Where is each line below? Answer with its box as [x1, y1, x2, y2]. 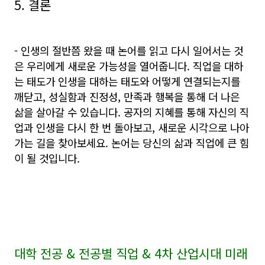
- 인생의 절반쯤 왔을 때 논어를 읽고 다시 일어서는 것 [14, 43, 243, 58]
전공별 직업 [79, 244, 142, 262]
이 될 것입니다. [14, 150, 80, 166]
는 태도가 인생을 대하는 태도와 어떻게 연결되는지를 [14, 73, 240, 89]
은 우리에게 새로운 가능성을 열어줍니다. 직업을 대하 [14, 58, 243, 73]
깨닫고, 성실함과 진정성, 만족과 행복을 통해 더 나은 [14, 89, 240, 104]
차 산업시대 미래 [161, 244, 247, 262]
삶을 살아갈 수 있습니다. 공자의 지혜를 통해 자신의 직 [14, 104, 249, 119]
